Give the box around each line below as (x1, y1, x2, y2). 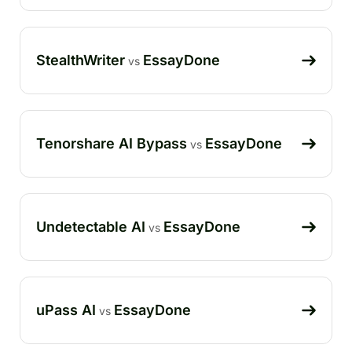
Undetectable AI (36, 218, 145, 235)
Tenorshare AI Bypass (36, 134, 187, 152)
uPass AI (36, 301, 96, 318)
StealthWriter (36, 51, 125, 68)
